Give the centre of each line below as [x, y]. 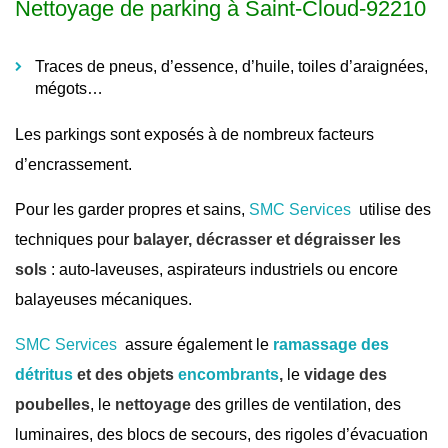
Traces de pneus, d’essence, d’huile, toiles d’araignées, [231, 67]
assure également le [195, 345]
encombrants [228, 375]
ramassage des [331, 345]
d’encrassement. [73, 165]
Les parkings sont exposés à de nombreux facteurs [194, 135]
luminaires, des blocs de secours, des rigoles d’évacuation [221, 435]
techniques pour [74, 240]
